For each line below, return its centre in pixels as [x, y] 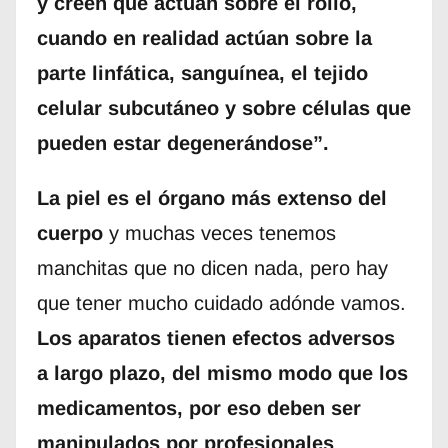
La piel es [82, 198]
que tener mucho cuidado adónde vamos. [221, 303]
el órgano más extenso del [260, 198]
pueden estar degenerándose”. [182, 143]
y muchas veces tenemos [219, 233]
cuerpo [69, 233]
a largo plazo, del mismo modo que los [222, 373]
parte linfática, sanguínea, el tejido [202, 73]
